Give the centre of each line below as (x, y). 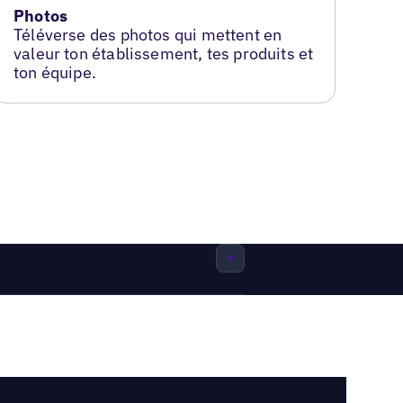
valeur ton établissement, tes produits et (164, 53)
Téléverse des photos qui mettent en (148, 34)
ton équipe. (55, 72)
